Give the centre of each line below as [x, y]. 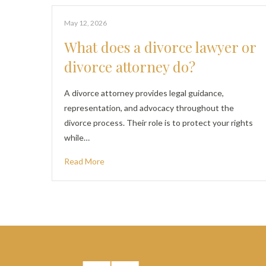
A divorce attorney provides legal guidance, [144, 93]
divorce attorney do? [130, 66]
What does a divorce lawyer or [160, 47]
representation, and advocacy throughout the [149, 108]
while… [77, 137]
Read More [84, 161]
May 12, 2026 [85, 23]
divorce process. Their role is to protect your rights [159, 123]
